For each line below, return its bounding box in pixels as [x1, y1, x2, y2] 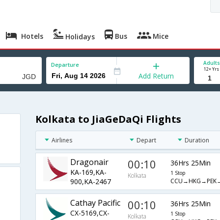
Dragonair [70, 157, 109, 168]
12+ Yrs [204, 66, 219, 72]
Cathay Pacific [70, 197, 120, 209]
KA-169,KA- [70, 167, 107, 177]
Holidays [63, 32, 95, 41]
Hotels [19, 31, 44, 41]
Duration [185, 136, 210, 145]
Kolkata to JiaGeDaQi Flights [35, 112, 181, 126]
